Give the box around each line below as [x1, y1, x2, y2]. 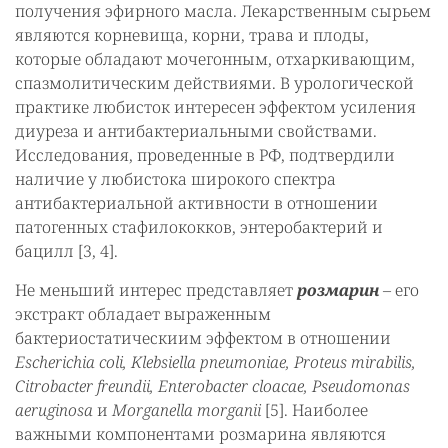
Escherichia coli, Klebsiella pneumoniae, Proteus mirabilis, [15, 350, 416, 373]
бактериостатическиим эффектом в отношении [15, 326, 391, 349]
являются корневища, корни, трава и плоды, [15, 23, 369, 46]
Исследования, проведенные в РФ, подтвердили [15, 143, 395, 166]
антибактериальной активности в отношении [15, 191, 378, 214]
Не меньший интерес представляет [15, 278, 297, 301]
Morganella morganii [112, 398, 265, 421]
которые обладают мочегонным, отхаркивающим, [15, 47, 415, 70]
